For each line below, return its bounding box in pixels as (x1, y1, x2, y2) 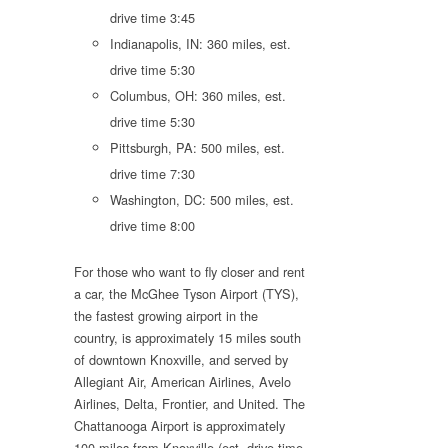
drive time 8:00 (109, 215, 195, 235)
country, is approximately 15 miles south (74, 328, 301, 348)
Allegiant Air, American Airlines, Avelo (74, 372, 291, 392)
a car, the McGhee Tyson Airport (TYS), (74, 284, 299, 304)
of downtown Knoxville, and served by (74, 350, 288, 370)
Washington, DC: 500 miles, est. (109, 189, 294, 209)
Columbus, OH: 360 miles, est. (109, 85, 286, 105)
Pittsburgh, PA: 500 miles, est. (109, 137, 285, 157)
